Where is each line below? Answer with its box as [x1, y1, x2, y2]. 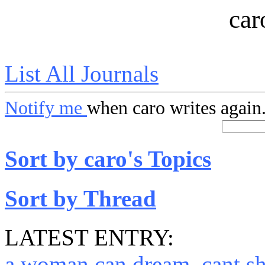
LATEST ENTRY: [5, 224, 174, 250]
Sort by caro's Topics [5, 146, 211, 172]
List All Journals [5, 61, 159, 86]
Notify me [5, 98, 87, 118]
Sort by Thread [5, 185, 156, 211]
